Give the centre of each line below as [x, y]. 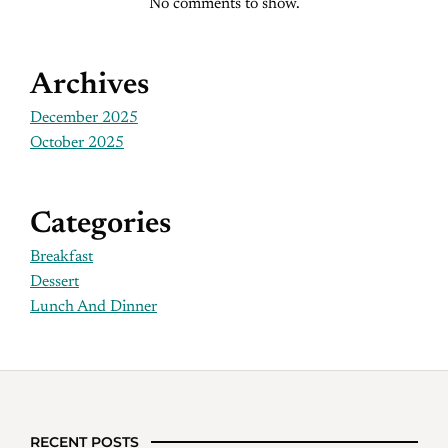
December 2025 [84, 118]
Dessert [54, 282]
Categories [100, 225]
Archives [89, 86]
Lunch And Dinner [93, 307]
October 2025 [77, 143]
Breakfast [61, 257]
